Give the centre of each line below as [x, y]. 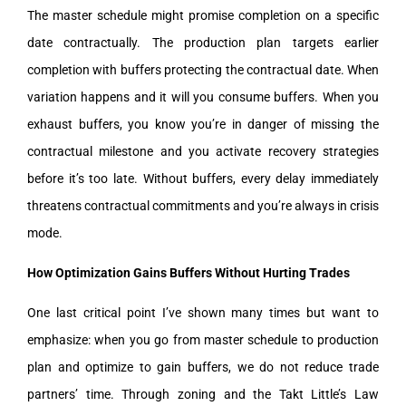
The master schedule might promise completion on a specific [203, 15]
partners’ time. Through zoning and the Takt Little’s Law [203, 394]
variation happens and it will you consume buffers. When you [203, 97]
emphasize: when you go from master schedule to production [203, 339]
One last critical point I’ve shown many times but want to [203, 312]
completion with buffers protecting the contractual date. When [203, 69]
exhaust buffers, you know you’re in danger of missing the [203, 124]
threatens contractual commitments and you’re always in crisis [203, 205]
